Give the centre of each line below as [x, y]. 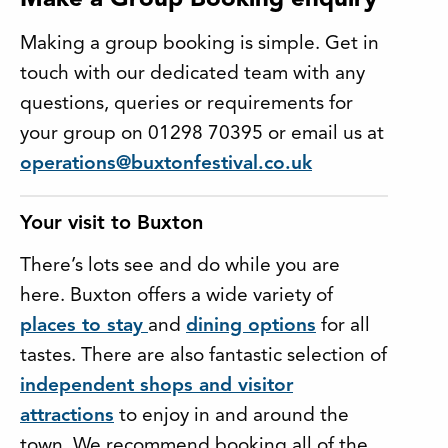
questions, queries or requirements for [186, 104]
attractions [67, 416]
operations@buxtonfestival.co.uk [166, 164]
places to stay [81, 326]
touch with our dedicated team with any [192, 74]
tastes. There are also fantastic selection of [203, 356]
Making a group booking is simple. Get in [199, 44]
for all [343, 326]
